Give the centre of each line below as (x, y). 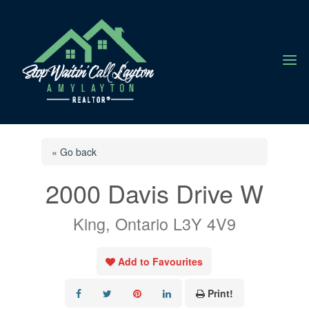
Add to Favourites (161, 261)
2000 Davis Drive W (154, 192)
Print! (220, 293)
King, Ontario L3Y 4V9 (154, 223)
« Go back (74, 151)
